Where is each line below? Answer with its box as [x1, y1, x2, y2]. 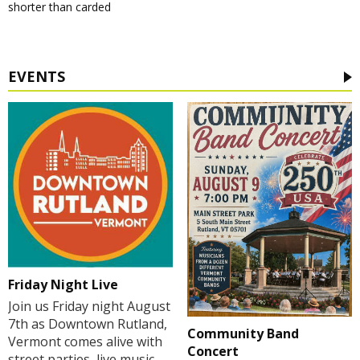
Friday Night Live [8, 275, 118, 293]
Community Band [186, 324, 299, 342]
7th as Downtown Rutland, [8, 314, 167, 333]
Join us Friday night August [8, 297, 170, 315]
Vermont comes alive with [8, 332, 162, 350]
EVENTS [8, 67, 65, 87]
